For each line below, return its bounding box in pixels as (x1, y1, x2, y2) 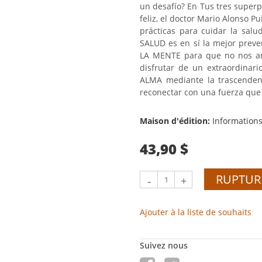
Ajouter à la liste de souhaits (140, 206, 251, 218)
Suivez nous (140, 240, 188, 251)
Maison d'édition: (140, 115, 212, 127)
